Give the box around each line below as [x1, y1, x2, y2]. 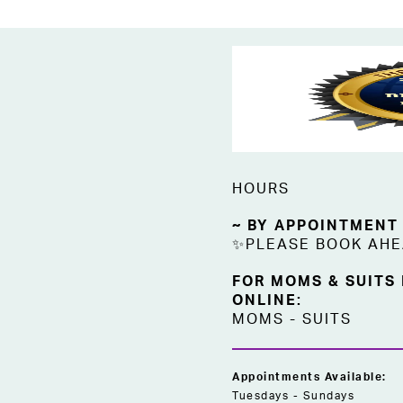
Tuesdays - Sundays [232, 390, 354, 401]
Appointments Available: [232, 372, 387, 382]
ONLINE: [232, 293, 302, 308]
